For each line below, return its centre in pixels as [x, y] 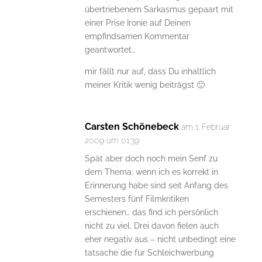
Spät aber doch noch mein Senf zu [151, 159]
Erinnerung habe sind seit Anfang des [156, 186]
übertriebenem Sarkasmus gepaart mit [159, 10]
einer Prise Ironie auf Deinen [137, 23]
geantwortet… [110, 50]
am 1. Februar [206, 127]
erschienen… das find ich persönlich [151, 213]
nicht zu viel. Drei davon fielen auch [151, 226]
